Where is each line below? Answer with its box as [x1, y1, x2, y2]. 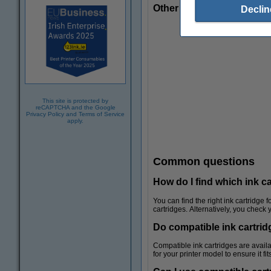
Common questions [153, 155, 255, 168]
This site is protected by [42, 97, 108, 104]
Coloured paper [182, 230, 241, 240]
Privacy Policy [26, 110, 64, 117]
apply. [67, 117, 83, 124]
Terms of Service [79, 110, 125, 117]
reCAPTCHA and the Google [35, 103, 116, 111]
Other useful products [153, 2, 253, 13]
